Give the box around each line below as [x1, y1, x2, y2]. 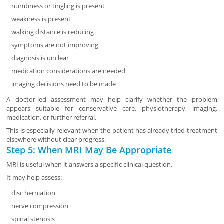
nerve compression [11, 201, 69, 211]
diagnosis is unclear [11, 53, 69, 63]
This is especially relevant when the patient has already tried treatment [6, 126, 217, 135]
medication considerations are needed [11, 66, 126, 76]
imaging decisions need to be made [11, 79, 116, 89]
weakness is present [11, 14, 71, 24]
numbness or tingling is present [11, 1, 105, 11]
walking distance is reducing [11, 27, 94, 37]
